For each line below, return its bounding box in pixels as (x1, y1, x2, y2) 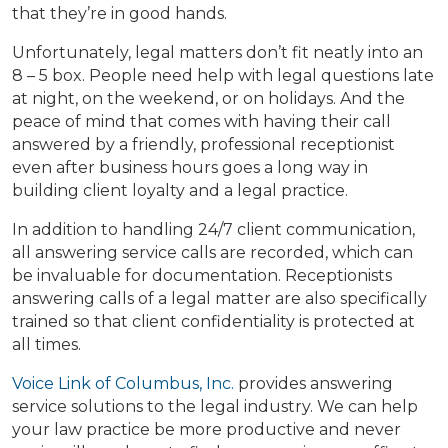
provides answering (234, 374, 393, 394)
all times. (12, 335, 81, 355)
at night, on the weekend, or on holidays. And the (12, 89, 405, 109)
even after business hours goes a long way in (12, 158, 368, 178)
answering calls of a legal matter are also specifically (12, 289, 427, 309)
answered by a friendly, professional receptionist (12, 135, 395, 155)
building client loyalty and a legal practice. (12, 181, 348, 201)
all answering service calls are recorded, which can (12, 243, 413, 263)
